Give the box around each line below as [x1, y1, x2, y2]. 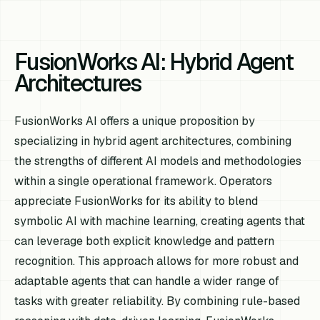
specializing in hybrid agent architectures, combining [14, 134, 292, 149]
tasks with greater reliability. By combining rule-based [14, 294, 301, 309]
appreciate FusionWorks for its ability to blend [14, 194, 259, 209]
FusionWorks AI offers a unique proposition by [14, 114, 256, 129]
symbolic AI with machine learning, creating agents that [14, 214, 306, 229]
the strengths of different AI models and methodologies [14, 154, 302, 169]
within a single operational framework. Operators [14, 174, 273, 189]
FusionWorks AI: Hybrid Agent [14, 47, 293, 77]
